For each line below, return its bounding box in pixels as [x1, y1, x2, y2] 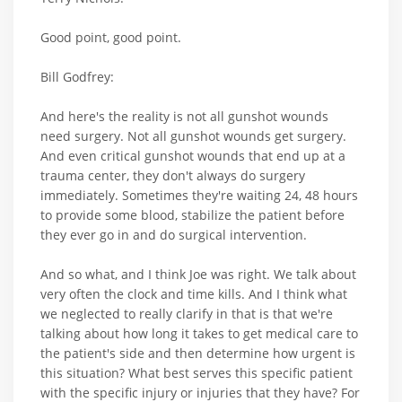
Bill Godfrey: [40, 68, 114, 86]
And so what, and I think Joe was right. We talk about [40, 266, 356, 284]
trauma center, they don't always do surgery [40, 167, 305, 185]
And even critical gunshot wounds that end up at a [40, 147, 345, 165]
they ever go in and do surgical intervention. [40, 226, 307, 244]
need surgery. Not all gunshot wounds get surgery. [40, 127, 346, 145]
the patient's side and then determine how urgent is [40, 345, 355, 363]
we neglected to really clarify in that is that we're [40, 305, 333, 323]
